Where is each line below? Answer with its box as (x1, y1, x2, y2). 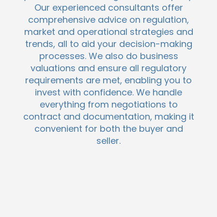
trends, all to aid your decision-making (25, 38, 192, 50)
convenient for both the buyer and (34, 123, 183, 135)
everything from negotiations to (39, 98, 178, 111)
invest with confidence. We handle (35, 86, 182, 99)
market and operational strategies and (24, 26, 193, 38)
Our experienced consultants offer (34, 1, 183, 14)
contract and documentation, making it (23, 110, 194, 123)
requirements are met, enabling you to (25, 74, 192, 87)
